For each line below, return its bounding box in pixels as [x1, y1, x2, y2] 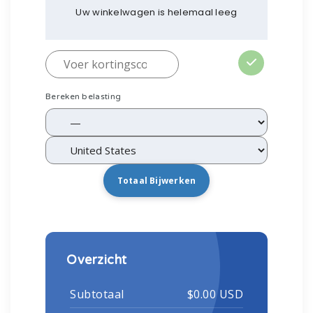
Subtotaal [70, 286, 124, 302]
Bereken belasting [45, 92, 122, 101]
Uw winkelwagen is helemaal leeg [75, 6, 238, 19]
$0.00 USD [187, 286, 243, 302]
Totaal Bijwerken [117, 175, 196, 187]
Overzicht [66, 252, 127, 268]
